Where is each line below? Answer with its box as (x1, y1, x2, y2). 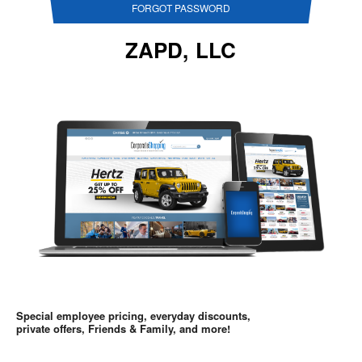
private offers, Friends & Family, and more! (16, 320, 230, 336)
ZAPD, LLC (125, 35, 237, 65)
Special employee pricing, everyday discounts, (16, 307, 250, 323)
